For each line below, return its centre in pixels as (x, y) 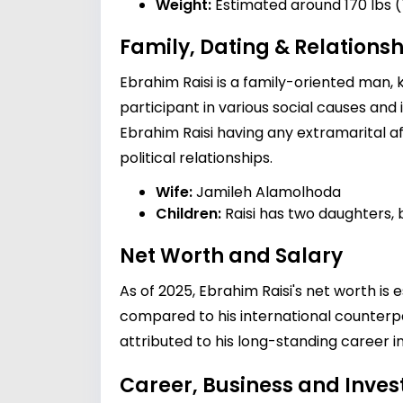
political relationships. (196, 158)
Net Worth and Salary (231, 256)
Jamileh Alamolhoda (267, 192)
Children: (188, 214)
